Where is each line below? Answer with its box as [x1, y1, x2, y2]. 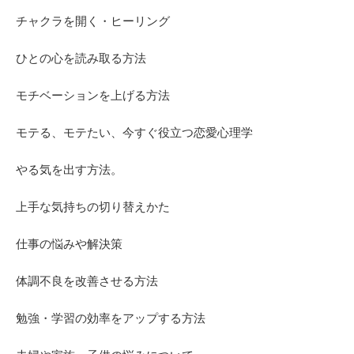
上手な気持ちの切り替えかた [16, 200, 170, 214]
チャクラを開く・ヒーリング [16, 14, 170, 28]
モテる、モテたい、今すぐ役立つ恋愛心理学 [16, 126, 253, 140]
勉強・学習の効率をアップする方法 [16, 311, 205, 326]
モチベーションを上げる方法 [16, 88, 170, 103]
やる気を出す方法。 [16, 163, 122, 177]
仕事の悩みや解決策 [16, 237, 122, 251]
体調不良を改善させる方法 [16, 274, 158, 288]
